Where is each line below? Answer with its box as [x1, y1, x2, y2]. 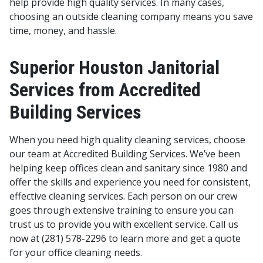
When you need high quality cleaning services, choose [9, 133, 245, 146]
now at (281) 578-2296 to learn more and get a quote [9, 231, 241, 245]
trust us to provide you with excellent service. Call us [9, 217, 238, 231]
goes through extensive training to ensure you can [9, 203, 234, 217]
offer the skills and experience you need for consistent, [9, 175, 251, 188]
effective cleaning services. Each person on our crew [9, 189, 237, 203]
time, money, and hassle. [9, 23, 119, 37]
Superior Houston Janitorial [9, 56, 220, 79]
